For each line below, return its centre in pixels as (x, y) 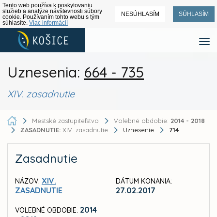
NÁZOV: (27, 181)
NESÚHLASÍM (140, 14)
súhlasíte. (16, 23)
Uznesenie (139, 130)
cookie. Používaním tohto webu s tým (51, 17)
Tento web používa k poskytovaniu (47, 5)
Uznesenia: (46, 72)
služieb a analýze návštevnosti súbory (52, 11)
